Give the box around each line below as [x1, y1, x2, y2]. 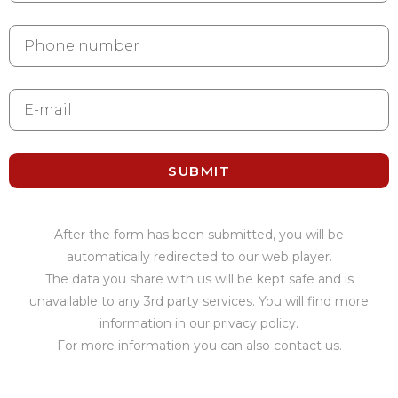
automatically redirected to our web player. [66, 249, 332, 265]
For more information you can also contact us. [56, 338, 342, 354]
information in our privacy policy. [99, 315, 298, 331]
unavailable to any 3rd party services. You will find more [29, 293, 369, 309]
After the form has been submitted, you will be [54, 227, 344, 243]
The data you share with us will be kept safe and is [44, 271, 354, 287]
